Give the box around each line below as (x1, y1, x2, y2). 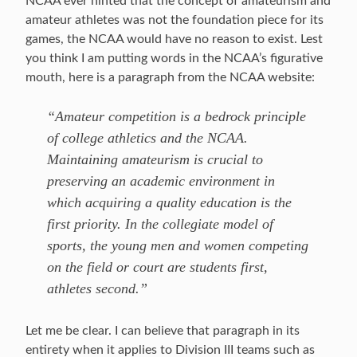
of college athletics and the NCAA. (47, 130, 248, 146)
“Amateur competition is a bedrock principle (47, 108, 306, 124)
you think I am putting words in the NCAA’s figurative (25, 52, 323, 65)
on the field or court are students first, (47, 259, 268, 275)
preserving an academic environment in (47, 173, 275, 189)
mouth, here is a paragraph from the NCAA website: (25, 71, 315, 84)
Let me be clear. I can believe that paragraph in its (25, 324, 300, 337)
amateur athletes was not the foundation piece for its (25, 14, 324, 26)
